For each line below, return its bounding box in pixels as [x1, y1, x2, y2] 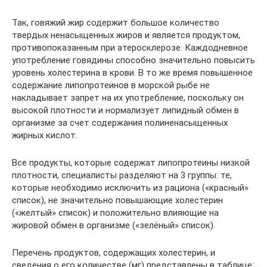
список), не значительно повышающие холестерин [12, 195, 223, 206]
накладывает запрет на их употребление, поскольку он [12, 92, 244, 103]
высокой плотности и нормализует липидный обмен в [12, 105, 239, 116]
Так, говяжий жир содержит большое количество [12, 17, 219, 28]
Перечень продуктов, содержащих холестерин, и [12, 247, 215, 258]
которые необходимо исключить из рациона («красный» [12, 182, 249, 193]
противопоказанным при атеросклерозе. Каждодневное [12, 42, 248, 53]
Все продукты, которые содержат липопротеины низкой [12, 157, 250, 168]
